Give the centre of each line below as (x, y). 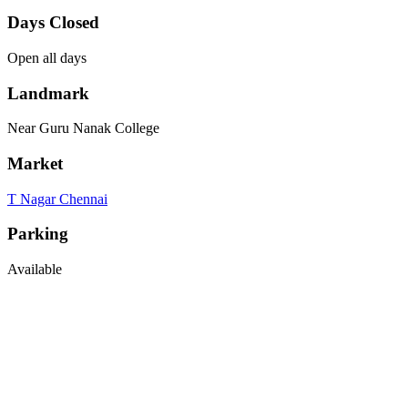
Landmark (48, 93)
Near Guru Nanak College (83, 128)
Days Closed (53, 23)
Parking (38, 234)
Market (35, 163)
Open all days (47, 57)
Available (35, 270)
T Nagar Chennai (57, 199)
